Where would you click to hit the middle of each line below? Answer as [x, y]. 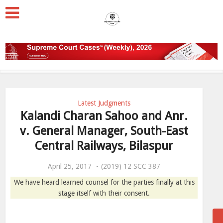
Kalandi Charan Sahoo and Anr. [104, 116]
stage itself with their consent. [104, 193]
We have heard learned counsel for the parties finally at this [104, 182]
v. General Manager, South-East [104, 131]
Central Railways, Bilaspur [104, 146]
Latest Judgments [104, 103]
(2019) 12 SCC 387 [131, 166]
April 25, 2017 [70, 166]
